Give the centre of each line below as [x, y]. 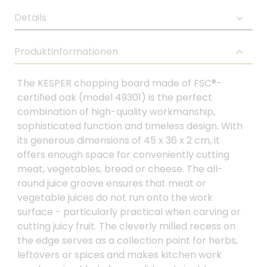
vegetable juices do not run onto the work [115, 198]
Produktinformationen [66, 52]
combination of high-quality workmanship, [116, 112]
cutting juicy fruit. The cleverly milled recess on [126, 226]
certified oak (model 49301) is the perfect [115, 97]
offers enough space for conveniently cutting [123, 155]
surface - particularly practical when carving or [129, 212]
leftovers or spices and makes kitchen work [119, 255]
